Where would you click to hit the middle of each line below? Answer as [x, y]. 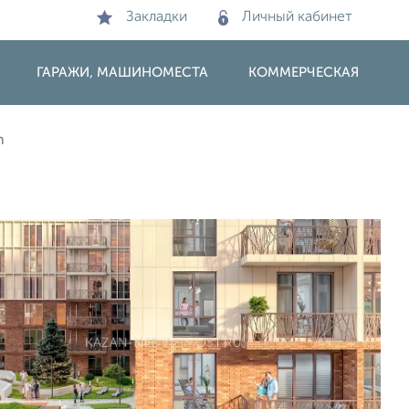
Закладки [157, 17]
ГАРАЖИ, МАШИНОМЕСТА [122, 73]
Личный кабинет [297, 17]
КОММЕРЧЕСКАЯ [303, 73]
